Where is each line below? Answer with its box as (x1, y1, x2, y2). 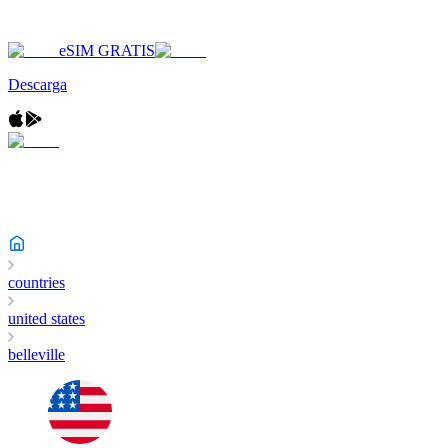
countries (8, 274, 65, 291)
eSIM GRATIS (59, 42, 155, 59)
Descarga (8, 76, 67, 93)
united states (8, 310, 85, 327)
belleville (8, 346, 65, 363)
